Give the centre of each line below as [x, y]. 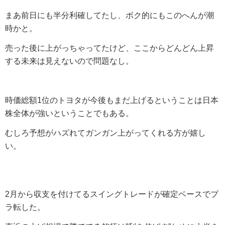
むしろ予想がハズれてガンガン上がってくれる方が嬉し [105, 133]
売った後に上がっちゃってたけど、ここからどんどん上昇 [109, 48]
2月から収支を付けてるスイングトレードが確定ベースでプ [112, 194]
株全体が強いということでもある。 [69, 113]
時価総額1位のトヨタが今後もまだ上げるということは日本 [112, 100]
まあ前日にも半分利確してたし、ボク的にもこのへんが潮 [109, 15]
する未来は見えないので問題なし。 [69, 61]
